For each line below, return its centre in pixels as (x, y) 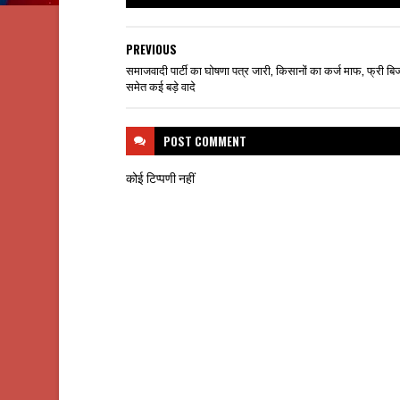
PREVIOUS (151, 49)
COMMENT (220, 141)
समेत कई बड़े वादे (160, 86)
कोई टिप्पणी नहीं (160, 177)
